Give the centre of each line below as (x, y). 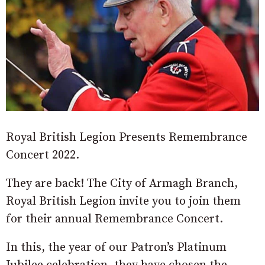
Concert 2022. (43, 155)
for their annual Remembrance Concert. (114, 219)
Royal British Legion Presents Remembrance (127, 137)
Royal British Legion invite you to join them (123, 201)
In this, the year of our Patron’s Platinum (116, 247)
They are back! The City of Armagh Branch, (122, 183)
